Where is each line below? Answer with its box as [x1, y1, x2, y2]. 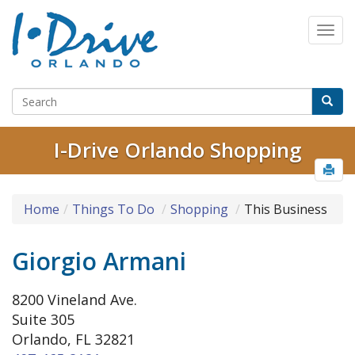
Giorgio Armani [12, 245, 186, 278]
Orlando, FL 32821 [12, 330, 135, 349]
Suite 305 [12, 310, 74, 330]
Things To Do [72, 200, 155, 219]
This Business [244, 200, 327, 219]
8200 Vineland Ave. [12, 290, 137, 310]
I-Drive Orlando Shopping [53, 136, 302, 165]
